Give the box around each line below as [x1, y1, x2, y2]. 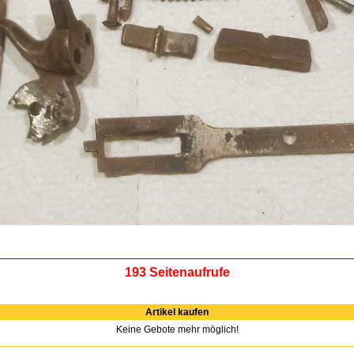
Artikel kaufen [145, 307, 209, 318]
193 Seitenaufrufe [124, 265, 230, 279]
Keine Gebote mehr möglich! [115, 324, 239, 335]
